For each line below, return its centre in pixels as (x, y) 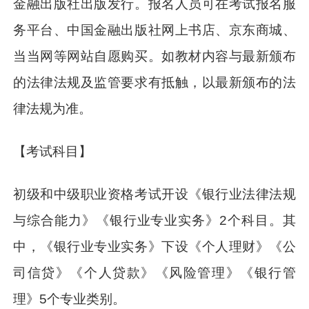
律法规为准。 (53, 108)
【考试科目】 (53, 151)
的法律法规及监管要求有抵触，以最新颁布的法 (154, 82)
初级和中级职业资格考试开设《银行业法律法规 (154, 194)
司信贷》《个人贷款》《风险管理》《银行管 (154, 272)
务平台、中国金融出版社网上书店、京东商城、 (154, 30)
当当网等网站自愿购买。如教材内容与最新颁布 (154, 56)
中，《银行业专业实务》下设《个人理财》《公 (154, 246)
